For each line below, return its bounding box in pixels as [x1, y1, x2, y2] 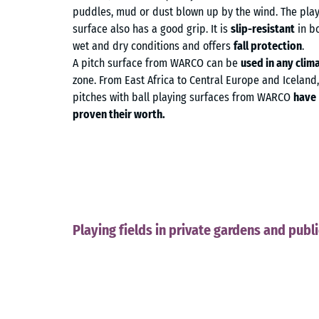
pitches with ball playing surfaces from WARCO [73, 90, 293, 105]
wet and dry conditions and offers [73, 39, 234, 53]
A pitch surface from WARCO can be [73, 56, 241, 70]
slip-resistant [231, 22, 295, 36]
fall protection [234, 39, 302, 53]
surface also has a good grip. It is [73, 22, 231, 36]
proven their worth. [73, 108, 165, 122]
